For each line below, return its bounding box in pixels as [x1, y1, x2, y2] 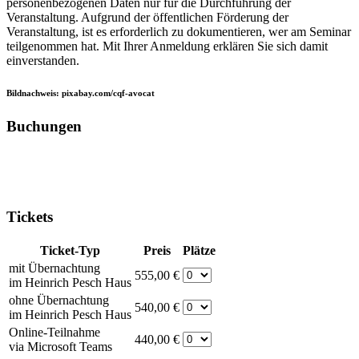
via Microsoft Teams [9, 339, 112, 353]
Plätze [183, 243, 216, 257]
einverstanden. [6, 53, 79, 67]
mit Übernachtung [9, 260, 100, 275]
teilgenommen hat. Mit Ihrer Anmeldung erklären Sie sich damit [6, 38, 328, 53]
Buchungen [6, 117, 82, 135]
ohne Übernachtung [9, 292, 109, 307]
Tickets [6, 208, 53, 226]
